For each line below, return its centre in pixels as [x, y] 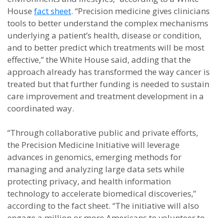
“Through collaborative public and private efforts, [103, 133]
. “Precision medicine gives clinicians [140, 11]
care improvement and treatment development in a [106, 96]
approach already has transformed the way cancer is [109, 72]
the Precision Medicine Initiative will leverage [93, 145]
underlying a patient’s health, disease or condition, [104, 35]
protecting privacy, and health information [89, 181]
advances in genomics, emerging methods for [94, 157]
